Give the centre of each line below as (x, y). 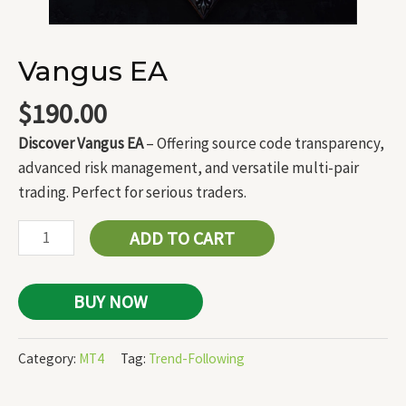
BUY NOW (111, 302)
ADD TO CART (182, 238)
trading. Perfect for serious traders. (132, 193)
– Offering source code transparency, (264, 144)
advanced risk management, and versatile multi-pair (188, 168)
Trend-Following (197, 358)
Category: (48, 358)
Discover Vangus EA (81, 144)
